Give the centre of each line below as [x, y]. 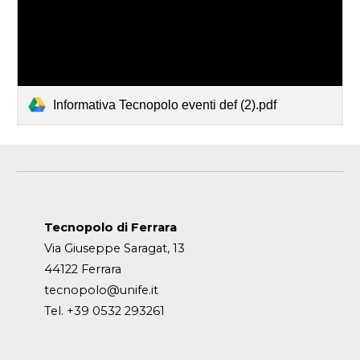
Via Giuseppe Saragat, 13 [114, 248]
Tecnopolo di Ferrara [110, 227]
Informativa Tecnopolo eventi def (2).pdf [165, 104]
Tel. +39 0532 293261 [104, 311]
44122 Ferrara [82, 269]
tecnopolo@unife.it [101, 290]
